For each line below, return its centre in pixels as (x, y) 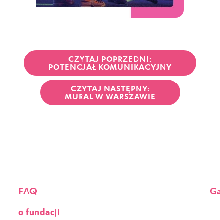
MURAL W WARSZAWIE (110, 96)
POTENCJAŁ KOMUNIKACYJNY (110, 66)
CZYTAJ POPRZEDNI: (110, 58)
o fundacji (39, 211)
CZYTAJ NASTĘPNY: (110, 88)
